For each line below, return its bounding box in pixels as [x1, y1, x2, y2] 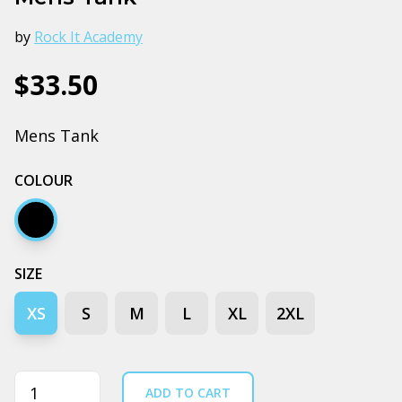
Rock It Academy [34, 26, 143, 47]
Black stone [28, 220, 118, 242]
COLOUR [14, 170, 73, 190]
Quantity [13, 371, 82, 393]
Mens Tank [14, 124, 99, 146]
